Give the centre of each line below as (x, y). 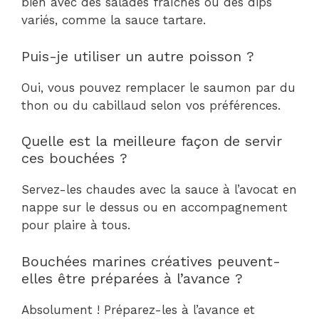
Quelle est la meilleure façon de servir (152, 141)
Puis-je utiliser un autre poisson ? (138, 56)
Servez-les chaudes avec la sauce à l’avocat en (159, 190)
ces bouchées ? (74, 158)
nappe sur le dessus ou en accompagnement (155, 208)
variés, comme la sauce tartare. (114, 20)
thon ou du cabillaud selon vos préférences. (151, 105)
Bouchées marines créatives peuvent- (151, 261)
